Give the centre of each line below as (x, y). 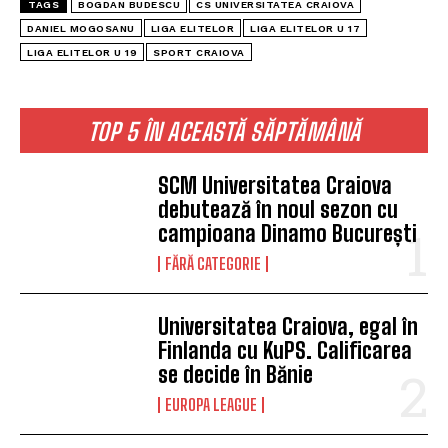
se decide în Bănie (236, 375)
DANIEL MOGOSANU (81, 28)
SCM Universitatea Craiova (275, 186)
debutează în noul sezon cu (278, 210)
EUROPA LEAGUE (211, 405)
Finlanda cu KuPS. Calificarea (285, 351)
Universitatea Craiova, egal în (288, 327)
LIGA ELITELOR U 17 (305, 28)
